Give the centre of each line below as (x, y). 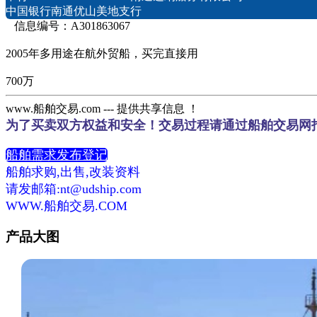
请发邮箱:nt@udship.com (74, 189)
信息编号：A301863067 (71, 25)
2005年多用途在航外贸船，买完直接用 (102, 53)
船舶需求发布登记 (57, 155)
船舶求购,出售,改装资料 (73, 172)
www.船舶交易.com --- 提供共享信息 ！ (102, 108)
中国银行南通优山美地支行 (74, 11)
